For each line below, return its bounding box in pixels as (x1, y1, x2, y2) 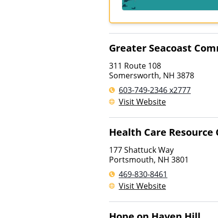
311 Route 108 (109, 60, 161, 71)
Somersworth (109, 70, 159, 81)
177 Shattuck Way (109, 145, 174, 155)
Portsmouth (109, 154, 154, 165)
